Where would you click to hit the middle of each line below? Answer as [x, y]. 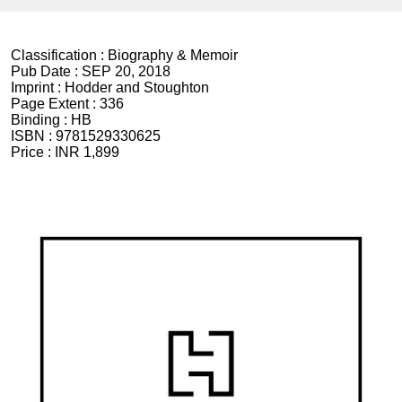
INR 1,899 [87, 152]
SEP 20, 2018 [126, 71]
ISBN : [33, 135]
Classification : [59, 55]
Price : [33, 152]
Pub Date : [46, 71]
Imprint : [38, 87]
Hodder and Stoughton [137, 87]
